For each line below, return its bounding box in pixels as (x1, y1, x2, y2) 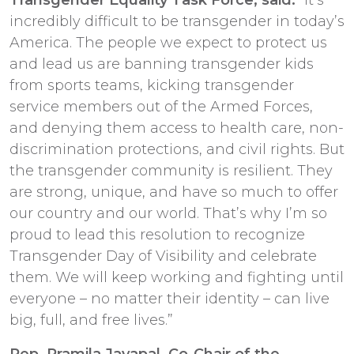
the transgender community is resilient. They (9, 161, 333, 179)
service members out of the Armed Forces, (9, 97, 313, 115)
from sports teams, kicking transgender (9, 76, 294, 94)
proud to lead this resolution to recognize (9, 225, 305, 243)
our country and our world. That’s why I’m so (9, 204, 327, 222)
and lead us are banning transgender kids (9, 55, 314, 73)
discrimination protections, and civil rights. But (9, 140, 345, 158)
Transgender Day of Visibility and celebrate (9, 247, 317, 265)
